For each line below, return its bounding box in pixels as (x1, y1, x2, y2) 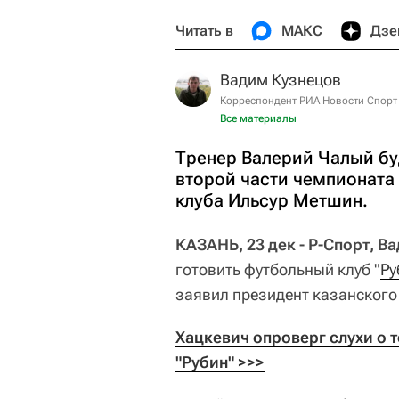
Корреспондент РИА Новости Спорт (220, 94, 397, 107)
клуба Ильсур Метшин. (175, 190, 368, 211)
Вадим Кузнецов (220, 70, 341, 89)
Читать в (175, 22, 233, 39)
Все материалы (220, 112, 297, 125)
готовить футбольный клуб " (175, 260, 380, 279)
